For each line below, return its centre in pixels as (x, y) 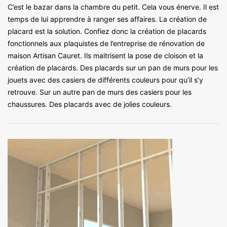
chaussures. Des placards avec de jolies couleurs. (90, 104)
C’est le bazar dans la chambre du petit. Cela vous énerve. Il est (113, 7)
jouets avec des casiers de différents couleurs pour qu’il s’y (105, 80)
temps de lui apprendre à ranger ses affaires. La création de (107, 19)
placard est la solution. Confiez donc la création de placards (107, 31)
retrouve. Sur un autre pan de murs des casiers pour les (100, 92)
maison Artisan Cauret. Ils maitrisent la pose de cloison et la (105, 55)
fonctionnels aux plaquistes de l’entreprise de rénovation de (106, 43)
